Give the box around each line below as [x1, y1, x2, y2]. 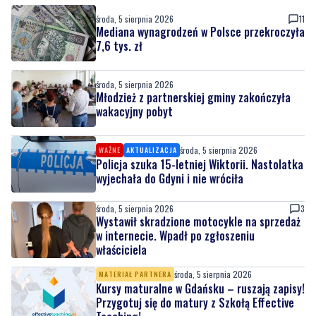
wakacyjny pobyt [96, 51, 173, 69]
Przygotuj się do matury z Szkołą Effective [96, 243, 294, 260]
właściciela [96, 190, 147, 207]
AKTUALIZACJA [126, 93, 177, 104]
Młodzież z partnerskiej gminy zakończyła [96, 37, 291, 55]
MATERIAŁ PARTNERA [99, 217, 171, 229]
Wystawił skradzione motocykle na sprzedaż [96, 162, 300, 179]
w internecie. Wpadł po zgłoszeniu [96, 176, 255, 193]
